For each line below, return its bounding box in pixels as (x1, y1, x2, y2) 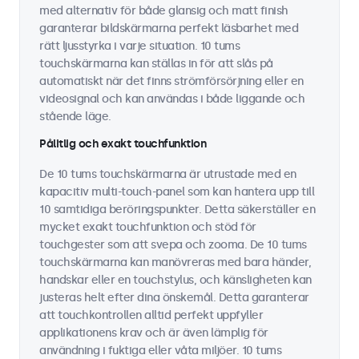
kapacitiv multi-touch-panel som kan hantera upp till (39, 185, 314, 199)
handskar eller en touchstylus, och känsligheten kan (39, 273, 312, 287)
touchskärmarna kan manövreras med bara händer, (39, 256, 311, 269)
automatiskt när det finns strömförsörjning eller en (39, 75, 304, 88)
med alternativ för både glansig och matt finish (39, 4, 288, 18)
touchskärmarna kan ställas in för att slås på (39, 57, 273, 71)
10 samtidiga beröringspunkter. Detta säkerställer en (39, 203, 315, 216)
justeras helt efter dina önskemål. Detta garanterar (39, 291, 309, 305)
